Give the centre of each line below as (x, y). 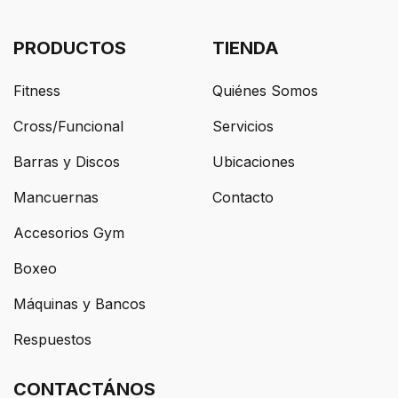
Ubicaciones (254, 162)
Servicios (243, 127)
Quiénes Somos (265, 91)
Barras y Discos (67, 162)
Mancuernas (56, 198)
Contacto (243, 198)
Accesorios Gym (69, 233)
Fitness (37, 91)
